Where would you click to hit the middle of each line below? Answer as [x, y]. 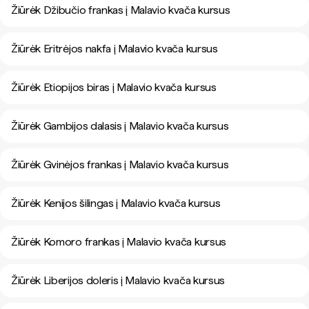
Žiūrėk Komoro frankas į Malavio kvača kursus [119, 242]
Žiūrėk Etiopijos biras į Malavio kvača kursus [114, 87]
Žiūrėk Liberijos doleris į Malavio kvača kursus [118, 280]
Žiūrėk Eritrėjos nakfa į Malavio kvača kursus [114, 49]
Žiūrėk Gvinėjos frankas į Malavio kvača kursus [120, 165]
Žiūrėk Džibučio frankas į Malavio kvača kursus [121, 10]
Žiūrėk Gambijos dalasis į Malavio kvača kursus [120, 126]
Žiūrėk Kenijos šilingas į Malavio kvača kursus [116, 203]
